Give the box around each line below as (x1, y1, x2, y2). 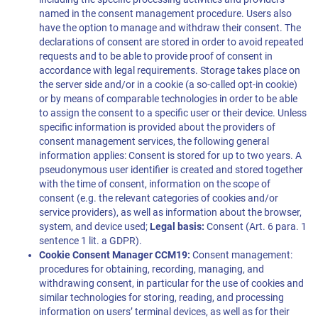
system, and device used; (39, 221, 150, 233)
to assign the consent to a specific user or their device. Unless (39, 107, 307, 119)
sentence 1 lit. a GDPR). (39, 235, 142, 247)
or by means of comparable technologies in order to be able (39, 93, 297, 105)
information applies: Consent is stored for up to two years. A (39, 150, 302, 162)
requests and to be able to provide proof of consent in (39, 50, 273, 62)
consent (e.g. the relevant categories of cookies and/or (39, 192, 278, 204)
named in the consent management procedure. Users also (39, 8, 292, 20)
